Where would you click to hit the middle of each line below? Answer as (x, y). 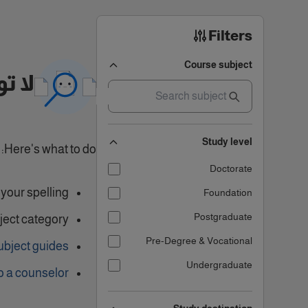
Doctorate (231, 168)
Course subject (218, 65)
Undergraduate (219, 265)
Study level (227, 142)
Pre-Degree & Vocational (199, 241)
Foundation (228, 192)
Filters (230, 36)
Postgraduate (223, 217)
